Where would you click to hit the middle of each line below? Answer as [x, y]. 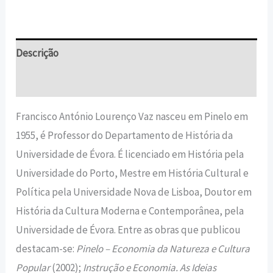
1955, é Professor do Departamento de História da [125, 136]
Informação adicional [62, 82]
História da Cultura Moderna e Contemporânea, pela [130, 211]
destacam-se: [46, 249]
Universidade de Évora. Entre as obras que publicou [129, 230]
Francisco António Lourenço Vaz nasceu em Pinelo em [132, 117]
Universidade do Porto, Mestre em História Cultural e [133, 173]
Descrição [37, 53]
